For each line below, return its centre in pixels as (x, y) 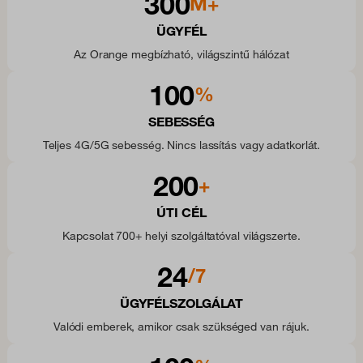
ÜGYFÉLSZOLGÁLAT (181, 303)
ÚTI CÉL (181, 213)
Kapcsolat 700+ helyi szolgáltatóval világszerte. (181, 236)
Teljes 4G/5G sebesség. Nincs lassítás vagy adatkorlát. (181, 145)
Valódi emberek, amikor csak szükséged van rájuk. (181, 327)
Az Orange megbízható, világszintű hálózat (181, 55)
